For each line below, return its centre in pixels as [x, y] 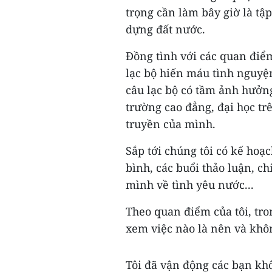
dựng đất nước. [165, 29]
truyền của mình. [171, 124]
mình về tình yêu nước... [190, 185]
